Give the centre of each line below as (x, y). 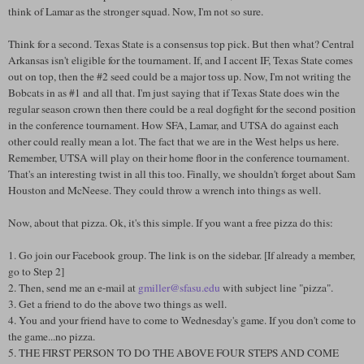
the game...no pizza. (52, 336)
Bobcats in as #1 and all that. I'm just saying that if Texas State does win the (174, 92)
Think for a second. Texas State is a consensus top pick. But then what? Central (181, 43)
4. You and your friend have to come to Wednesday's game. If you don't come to (182, 320)
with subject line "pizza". (277, 287)
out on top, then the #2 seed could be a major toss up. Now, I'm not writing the (180, 76)
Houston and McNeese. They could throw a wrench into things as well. (165, 190)
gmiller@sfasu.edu (179, 287)
